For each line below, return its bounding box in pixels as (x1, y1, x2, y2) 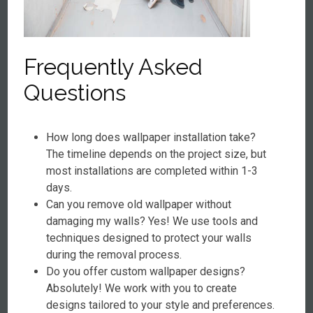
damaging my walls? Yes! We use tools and (46, 214, 259, 228)
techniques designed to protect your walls (46, 231, 252, 245)
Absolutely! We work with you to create (46, 282, 238, 295)
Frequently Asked (24, 54, 203, 80)
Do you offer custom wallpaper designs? (46, 265, 246, 278)
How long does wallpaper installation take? (46, 131, 256, 144)
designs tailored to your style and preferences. (46, 298, 275, 312)
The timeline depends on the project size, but (46, 147, 267, 161)
